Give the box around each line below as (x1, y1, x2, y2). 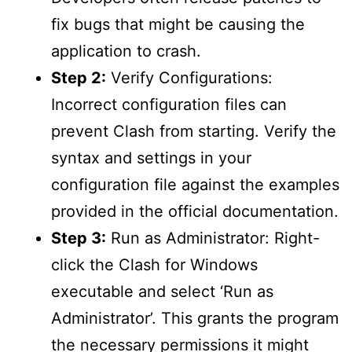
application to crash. (51, 42, 201, 61)
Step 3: (51, 229, 106, 248)
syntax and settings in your (51, 148, 251, 168)
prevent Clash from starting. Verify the (51, 122, 336, 141)
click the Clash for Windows (51, 255, 258, 275)
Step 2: (51, 68, 106, 88)
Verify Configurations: (106, 68, 273, 88)
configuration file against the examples (51, 175, 339, 195)
